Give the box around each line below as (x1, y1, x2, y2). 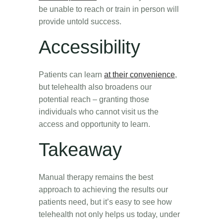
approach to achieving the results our (39, 185, 168, 194)
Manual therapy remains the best (39, 172, 153, 181)
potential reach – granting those (39, 95, 149, 104)
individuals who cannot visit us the (39, 107, 159, 116)
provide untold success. (39, 17, 123, 26)
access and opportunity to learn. (39, 119, 152, 128)
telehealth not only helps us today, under (39, 210, 180, 219)
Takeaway (39, 139, 122, 160)
